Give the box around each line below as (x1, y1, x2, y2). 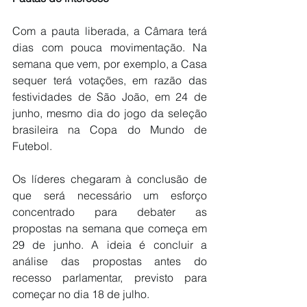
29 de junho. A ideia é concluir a (12, 237, 207, 251)
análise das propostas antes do (12, 254, 207, 268)
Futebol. (12, 138, 52, 153)
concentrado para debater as (12, 204, 207, 219)
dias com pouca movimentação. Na (12, 40, 207, 54)
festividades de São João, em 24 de (12, 89, 207, 103)
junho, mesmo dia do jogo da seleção (12, 106, 207, 120)
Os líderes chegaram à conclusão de (12, 171, 207, 186)
